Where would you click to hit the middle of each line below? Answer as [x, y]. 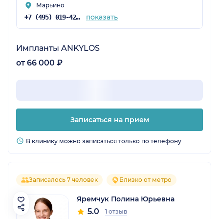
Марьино [50, 5]
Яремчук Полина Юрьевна [126, 199]
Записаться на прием [109, 120]
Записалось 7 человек [63, 180]
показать [102, 17]
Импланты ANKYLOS [58, 48]
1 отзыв [116, 212]
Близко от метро [145, 180]
